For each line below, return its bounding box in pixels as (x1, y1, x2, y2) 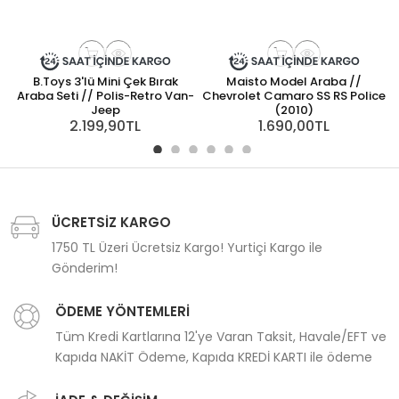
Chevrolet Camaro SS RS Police (202, 87, 386, 105)
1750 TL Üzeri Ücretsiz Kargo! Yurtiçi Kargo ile (52, 239, 322, 257)
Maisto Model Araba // (226, 73, 362, 91)
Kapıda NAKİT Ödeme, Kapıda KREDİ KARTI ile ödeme (55, 348, 372, 367)
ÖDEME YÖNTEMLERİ (55, 302, 190, 322)
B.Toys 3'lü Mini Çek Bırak (32, 73, 178, 91)
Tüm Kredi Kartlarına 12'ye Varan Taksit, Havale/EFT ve (55, 328, 387, 346)
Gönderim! (52, 259, 118, 278)
